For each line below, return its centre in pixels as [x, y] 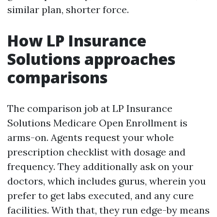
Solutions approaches [91, 59]
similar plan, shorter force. [68, 9]
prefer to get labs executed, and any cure [101, 195]
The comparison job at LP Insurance [90, 108]
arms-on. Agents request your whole [91, 137]
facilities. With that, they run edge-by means [108, 210]
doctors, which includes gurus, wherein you [107, 181]
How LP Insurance [77, 40]
